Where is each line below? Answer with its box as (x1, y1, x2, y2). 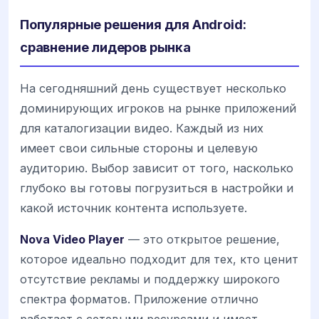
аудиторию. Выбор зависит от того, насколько (20, 161, 293, 176)
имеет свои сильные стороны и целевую (20, 141, 258, 156)
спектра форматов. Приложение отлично (20, 292, 258, 307)
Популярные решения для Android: (20, 16, 247, 33)
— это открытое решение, (125, 232, 280, 247)
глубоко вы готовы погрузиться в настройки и (20, 181, 293, 196)
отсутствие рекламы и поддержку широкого (20, 272, 280, 287)
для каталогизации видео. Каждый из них (20, 121, 263, 136)
